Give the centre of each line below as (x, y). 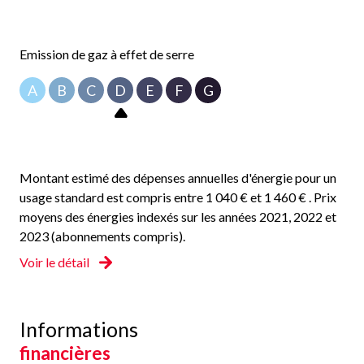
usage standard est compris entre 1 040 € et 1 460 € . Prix (178, 197)
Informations (79, 329)
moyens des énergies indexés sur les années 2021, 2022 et (178, 217)
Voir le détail (54, 262)
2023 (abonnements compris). (102, 236)
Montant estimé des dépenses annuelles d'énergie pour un (178, 178)
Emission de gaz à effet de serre (107, 54)
